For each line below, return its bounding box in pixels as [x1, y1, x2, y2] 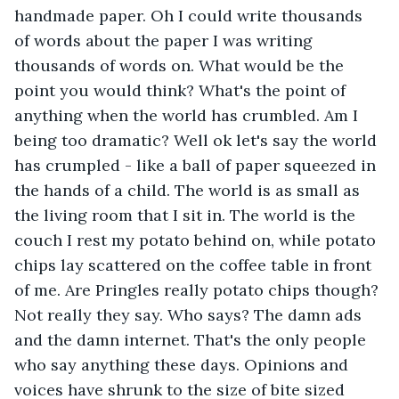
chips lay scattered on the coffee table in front [14, 254, 376, 275]
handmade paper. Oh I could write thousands [14, 4, 367, 26]
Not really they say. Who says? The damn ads [14, 304, 366, 325]
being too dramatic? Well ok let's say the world [14, 129, 381, 151]
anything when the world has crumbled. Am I [14, 104, 362, 126]
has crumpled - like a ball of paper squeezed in [14, 154, 380, 175]
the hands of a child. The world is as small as [14, 179, 364, 200]
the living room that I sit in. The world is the [14, 204, 360, 225]
